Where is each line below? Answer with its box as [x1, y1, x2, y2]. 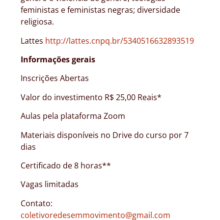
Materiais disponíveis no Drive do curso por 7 [21, 129, 189, 140]
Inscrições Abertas [21, 73, 89, 84]
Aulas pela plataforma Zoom [21, 110, 125, 122]
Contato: [21, 197, 53, 209]
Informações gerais [21, 54, 95, 65]
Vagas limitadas [21, 179, 79, 190]
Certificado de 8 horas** [21, 160, 111, 171]
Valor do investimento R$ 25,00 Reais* [21, 91, 162, 103]
